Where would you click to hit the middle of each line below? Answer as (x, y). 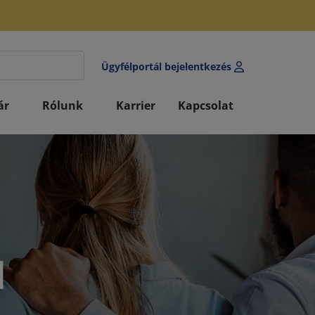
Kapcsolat (207, 105)
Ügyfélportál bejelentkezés (166, 66)
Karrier (136, 105)
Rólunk (64, 105)
